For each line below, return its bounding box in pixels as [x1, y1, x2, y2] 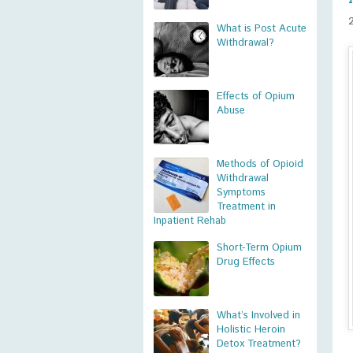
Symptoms [217, 185, 266, 200]
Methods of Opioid [217, 157, 303, 172]
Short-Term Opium [217, 240, 302, 255]
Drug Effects [217, 255, 275, 269]
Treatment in [217, 199, 276, 214]
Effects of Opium [217, 89, 295, 104]
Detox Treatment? [217, 336, 301, 351]
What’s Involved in [217, 308, 300, 323]
